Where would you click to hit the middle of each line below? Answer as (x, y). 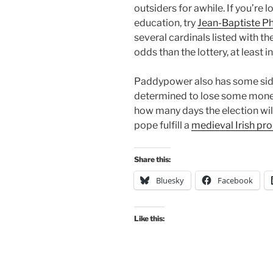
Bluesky (170, 180)
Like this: (149, 218)
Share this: (152, 159)
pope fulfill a (163, 125)
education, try (166, 23)
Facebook (235, 180)
